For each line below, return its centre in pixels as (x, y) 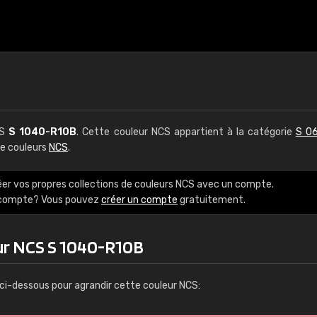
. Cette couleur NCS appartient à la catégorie (186, 132)
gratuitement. (212, 200)
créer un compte (139, 200)
